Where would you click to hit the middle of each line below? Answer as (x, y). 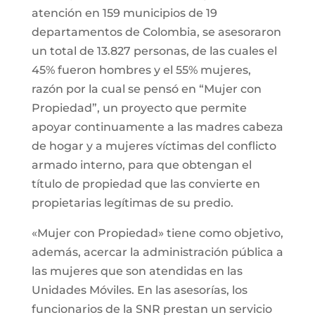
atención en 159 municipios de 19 (124, 13)
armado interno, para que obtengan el (141, 165)
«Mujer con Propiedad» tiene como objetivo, (157, 233)
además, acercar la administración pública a (157, 252)
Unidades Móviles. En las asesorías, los (139, 290)
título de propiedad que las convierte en (146, 184)
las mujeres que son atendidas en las (137, 271)
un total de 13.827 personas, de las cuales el (154, 51)
